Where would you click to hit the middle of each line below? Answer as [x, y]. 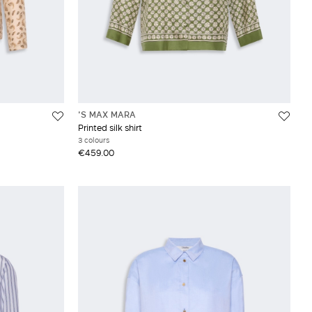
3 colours [93, 140]
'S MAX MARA [107, 114]
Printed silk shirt [110, 127]
